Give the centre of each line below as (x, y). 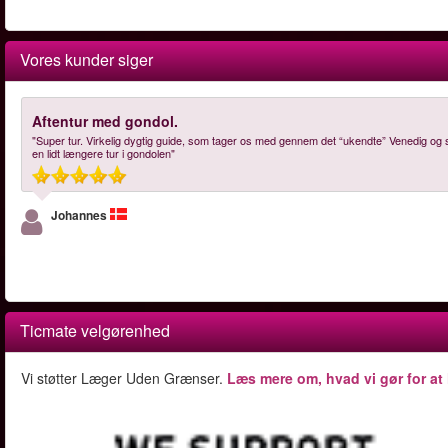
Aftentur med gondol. (105, 121)
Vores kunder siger (86, 59)
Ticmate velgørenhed (95, 330)
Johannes (79, 215)
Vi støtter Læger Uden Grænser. (124, 378)
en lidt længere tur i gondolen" (103, 153)
